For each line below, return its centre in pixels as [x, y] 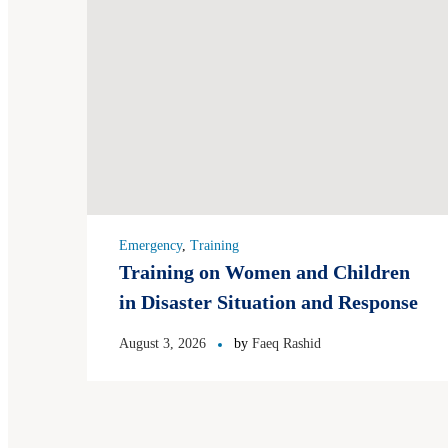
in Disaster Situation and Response [268, 302]
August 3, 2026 [162, 344]
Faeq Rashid [286, 344]
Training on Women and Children [264, 272]
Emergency [150, 246]
